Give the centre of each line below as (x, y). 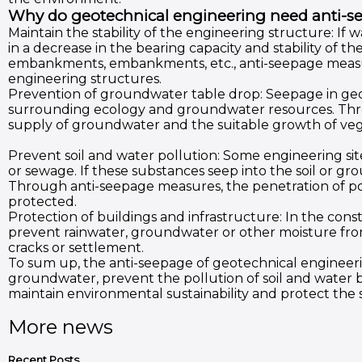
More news (61, 327)
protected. (42, 202)
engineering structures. (85, 79)
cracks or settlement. (76, 248)
